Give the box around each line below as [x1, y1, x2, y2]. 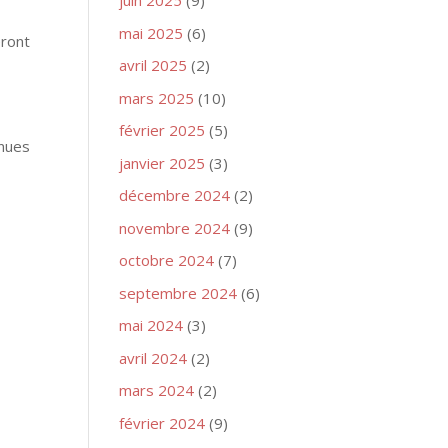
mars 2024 [119, 380, 195, 400]
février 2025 [119, 120, 206, 140]
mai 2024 [119, 315, 184, 335]
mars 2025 [119, 87, 195, 108]
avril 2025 [119, 55, 188, 75]
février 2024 [119, 412, 206, 433]
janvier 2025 [119, 152, 206, 173]
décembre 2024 [119, 185, 231, 205]
